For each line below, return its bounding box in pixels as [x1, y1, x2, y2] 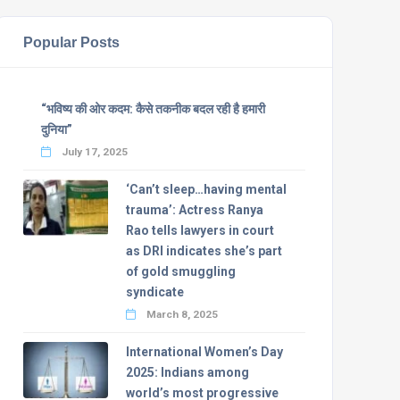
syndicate [125, 285, 184, 299]
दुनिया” [41, 122, 72, 137]
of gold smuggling [125, 264, 236, 279]
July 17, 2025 [59, 146, 128, 158]
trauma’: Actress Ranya [125, 203, 263, 217]
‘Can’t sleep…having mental [125, 182, 287, 196]
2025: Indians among [125, 365, 249, 379]
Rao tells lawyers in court [125, 223, 274, 237]
